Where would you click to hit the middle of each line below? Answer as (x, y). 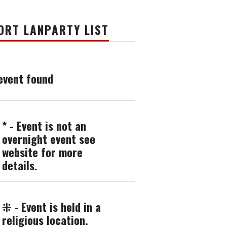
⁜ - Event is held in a (51, 206)
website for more (42, 152)
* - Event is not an (44, 125)
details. (20, 165)
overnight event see (49, 138)
